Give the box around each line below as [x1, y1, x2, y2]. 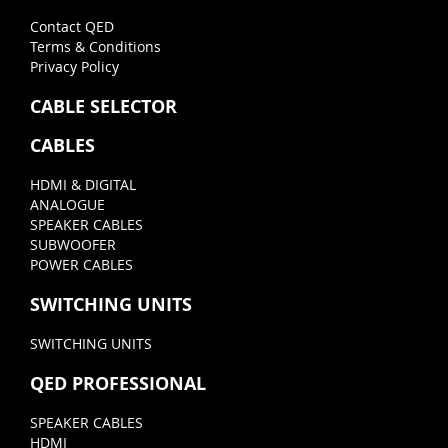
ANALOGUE [30, 195, 105, 215]
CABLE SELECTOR [30, 94, 177, 120]
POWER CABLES [30, 255, 133, 275]
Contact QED [30, 17, 114, 37]
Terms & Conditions [30, 37, 161, 57]
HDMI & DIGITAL [30, 175, 136, 195]
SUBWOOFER [30, 235, 116, 255]
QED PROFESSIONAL [30, 371, 206, 397]
